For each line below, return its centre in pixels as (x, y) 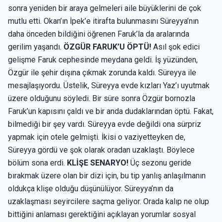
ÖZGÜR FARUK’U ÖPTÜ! (107, 47)
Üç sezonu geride (160, 163)
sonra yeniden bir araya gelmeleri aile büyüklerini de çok (105, 8)
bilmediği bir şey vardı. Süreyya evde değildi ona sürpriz (105, 124)
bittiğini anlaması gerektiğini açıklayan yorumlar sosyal (102, 214)
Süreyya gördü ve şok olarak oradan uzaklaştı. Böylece (101, 150)
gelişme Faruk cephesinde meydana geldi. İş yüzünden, (103, 60)
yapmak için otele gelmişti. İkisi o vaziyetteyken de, (97, 137)
